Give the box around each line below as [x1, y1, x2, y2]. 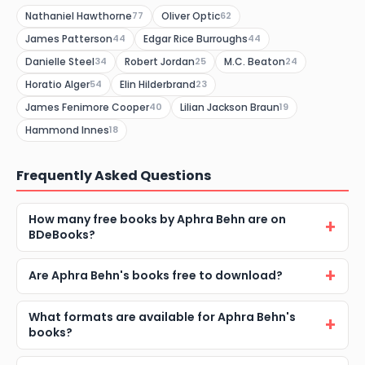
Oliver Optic [161, 8, 220, 23]
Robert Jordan [125, 54, 195, 68]
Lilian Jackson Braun [180, 99, 279, 114]
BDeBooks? [29, 226, 95, 243]
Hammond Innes [25, 122, 109, 137]
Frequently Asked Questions [16, 165, 211, 185]
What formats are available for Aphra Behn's [29, 308, 296, 325]
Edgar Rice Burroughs [143, 31, 248, 46]
